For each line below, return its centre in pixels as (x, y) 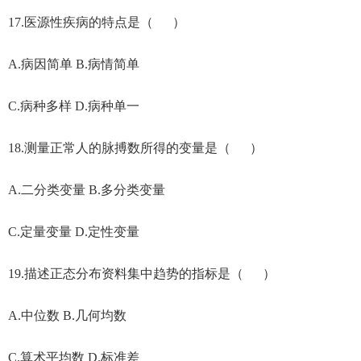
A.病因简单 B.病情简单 (73, 64)
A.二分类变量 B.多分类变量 (86, 189)
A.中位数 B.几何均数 (67, 315)
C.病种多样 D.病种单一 (73, 106)
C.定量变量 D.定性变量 (73, 231)
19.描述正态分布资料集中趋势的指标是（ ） (141, 273)
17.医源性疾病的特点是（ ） (96, 22)
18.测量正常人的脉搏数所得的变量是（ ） (135, 147)
